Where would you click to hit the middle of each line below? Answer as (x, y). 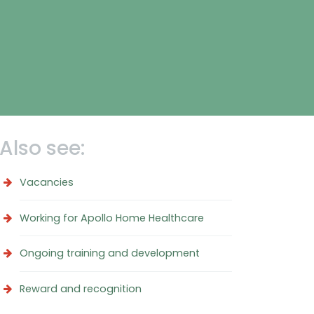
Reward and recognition (80, 289)
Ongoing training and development (109, 253)
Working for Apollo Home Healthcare (111, 218)
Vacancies (46, 182)
